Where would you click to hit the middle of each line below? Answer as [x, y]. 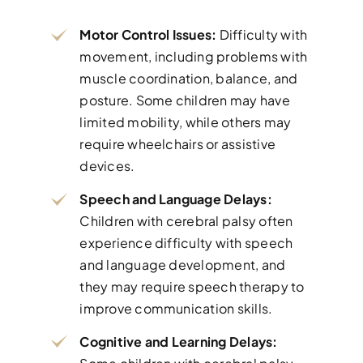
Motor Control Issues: [148, 35]
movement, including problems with [194, 57]
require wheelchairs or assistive [178, 144]
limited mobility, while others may [186, 122]
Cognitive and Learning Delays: [179, 341]
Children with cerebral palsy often [186, 221]
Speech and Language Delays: [176, 199]
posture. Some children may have [185, 100]
